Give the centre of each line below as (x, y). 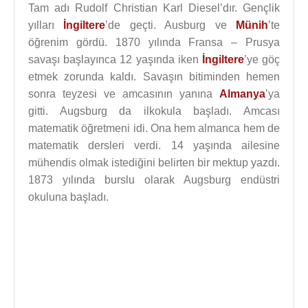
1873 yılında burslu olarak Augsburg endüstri (154, 180)
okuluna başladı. (68, 197)
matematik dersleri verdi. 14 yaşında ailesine (154, 145)
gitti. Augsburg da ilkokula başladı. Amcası (154, 111)
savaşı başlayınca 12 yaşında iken (115, 59)
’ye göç (262, 59)
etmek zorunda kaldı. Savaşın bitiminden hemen (154, 77)
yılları (46, 25)
